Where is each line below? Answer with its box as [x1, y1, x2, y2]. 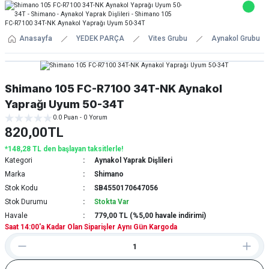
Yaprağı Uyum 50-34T [5, 98, 124, 110]
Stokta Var [94, 198, 129, 206]
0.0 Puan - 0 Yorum [53, 114, 107, 121]
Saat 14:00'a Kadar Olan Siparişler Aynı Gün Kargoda [5, 223, 177, 231]
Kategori [5, 156, 32, 165]
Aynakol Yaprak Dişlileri [94, 156, 172, 165]
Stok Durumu [5, 198, 47, 206]
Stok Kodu [5, 184, 38, 192]
